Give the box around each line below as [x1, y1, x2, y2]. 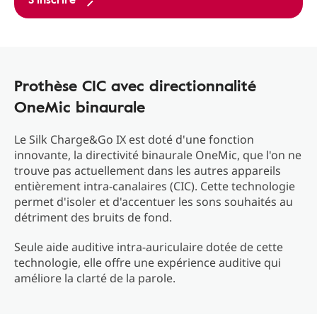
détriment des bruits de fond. [14, 209, 172, 226]
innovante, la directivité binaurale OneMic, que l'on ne [14, 147, 301, 163]
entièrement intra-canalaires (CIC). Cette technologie [14, 178, 295, 195]
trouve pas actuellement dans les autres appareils [14, 163, 281, 179]
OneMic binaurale [14, 95, 145, 119]
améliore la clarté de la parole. [14, 270, 175, 287]
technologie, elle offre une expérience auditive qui [14, 255, 281, 271]
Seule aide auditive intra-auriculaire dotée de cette [14, 239, 283, 255]
